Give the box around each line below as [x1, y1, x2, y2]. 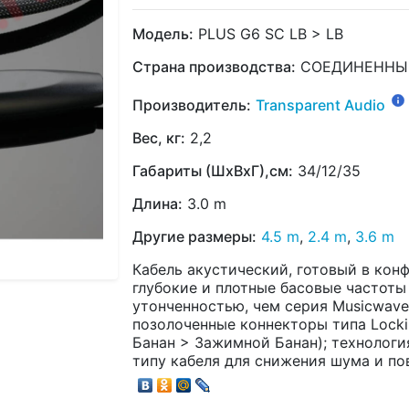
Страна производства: [132, 57, 296, 76]
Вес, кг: [132, 128, 185, 147]
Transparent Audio [256, 95, 385, 114]
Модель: [132, 24, 194, 43]
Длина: [132, 194, 183, 213]
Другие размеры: [132, 226, 257, 246]
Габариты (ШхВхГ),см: [132, 161, 293, 180]
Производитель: [132, 95, 251, 114]
